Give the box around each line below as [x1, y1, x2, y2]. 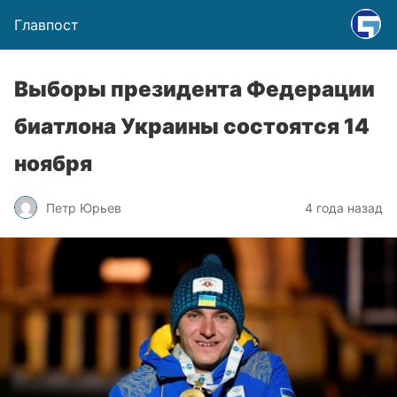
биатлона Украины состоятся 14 [14, 113, 370, 139]
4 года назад [305, 199, 383, 215]
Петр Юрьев [46, 199, 121, 215]
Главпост [14, 16, 79, 34]
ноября [14, 151, 92, 176]
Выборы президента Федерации [14, 76, 375, 102]
